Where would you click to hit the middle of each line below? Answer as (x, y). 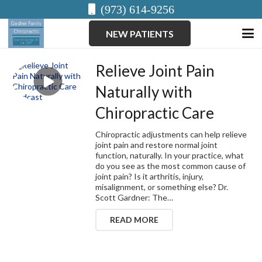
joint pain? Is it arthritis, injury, (150, 176)
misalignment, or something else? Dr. (162, 187)
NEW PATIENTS (139, 33)
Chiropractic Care (155, 113)
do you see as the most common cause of (171, 166)
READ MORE (135, 219)
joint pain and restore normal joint (157, 144)
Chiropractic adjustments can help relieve (171, 134)
